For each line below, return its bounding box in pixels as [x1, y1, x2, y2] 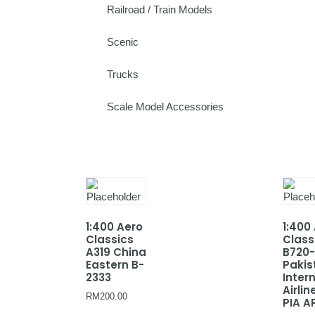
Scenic [107, 36, 139, 48]
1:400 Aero [86, 219, 143, 234]
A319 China [86, 244, 146, 259]
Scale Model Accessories [107, 101, 224, 112]
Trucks [107, 68, 139, 80]
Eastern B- [86, 257, 144, 272]
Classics [86, 231, 134, 247]
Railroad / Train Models [107, 4, 212, 15]
